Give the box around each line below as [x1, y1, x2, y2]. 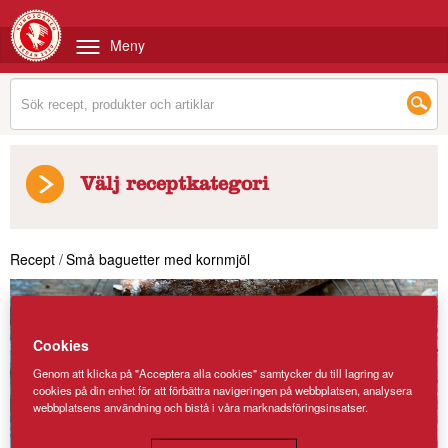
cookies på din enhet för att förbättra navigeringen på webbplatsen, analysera [33, 381, 413, 398]
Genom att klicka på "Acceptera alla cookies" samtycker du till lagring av [33, 364, 395, 381]
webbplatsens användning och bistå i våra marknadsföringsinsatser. [33, 398, 369, 415]
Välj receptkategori [80, 177, 269, 197]
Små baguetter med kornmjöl [66, 249, 250, 269]
